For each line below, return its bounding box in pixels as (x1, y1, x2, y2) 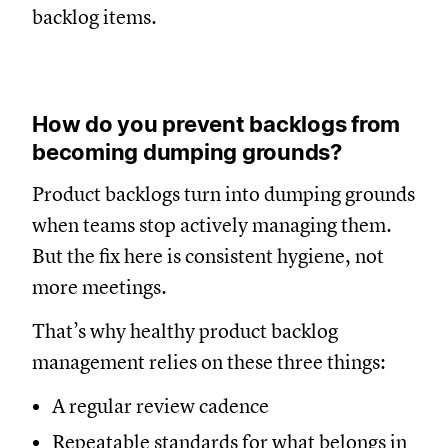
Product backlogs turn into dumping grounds (32, 181, 415, 207)
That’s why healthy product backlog (32, 318, 338, 344)
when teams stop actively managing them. (32, 212, 392, 238)
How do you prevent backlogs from (32, 110, 400, 137)
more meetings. (32, 274, 167, 300)
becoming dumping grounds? (32, 138, 342, 165)
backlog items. (32, 4, 157, 30)
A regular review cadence (52, 393, 269, 419)
